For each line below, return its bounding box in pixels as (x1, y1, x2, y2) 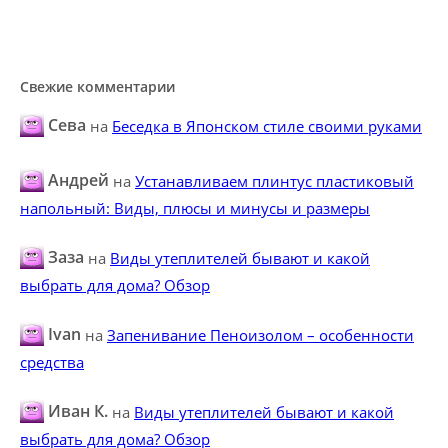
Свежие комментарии (20, 76, 175, 96)
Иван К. (48, 400, 108, 423)
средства (20, 351, 84, 372)
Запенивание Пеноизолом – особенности (107, 324, 414, 345)
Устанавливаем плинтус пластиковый (135, 170, 414, 191)
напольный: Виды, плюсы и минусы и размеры (20, 197, 370, 218)
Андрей (48, 169, 109, 192)
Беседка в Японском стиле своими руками (112, 115, 422, 136)
